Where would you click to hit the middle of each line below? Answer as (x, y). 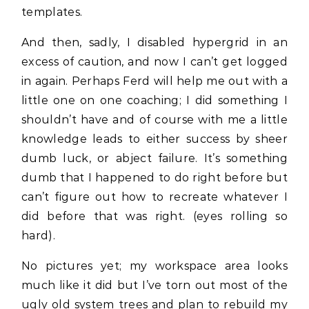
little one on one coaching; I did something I (154, 100)
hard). (38, 236)
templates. (52, 12)
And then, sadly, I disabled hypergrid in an (154, 42)
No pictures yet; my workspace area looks (154, 266)
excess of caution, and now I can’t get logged (154, 62)
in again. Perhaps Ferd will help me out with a (154, 81)
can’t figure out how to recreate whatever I (154, 197)
